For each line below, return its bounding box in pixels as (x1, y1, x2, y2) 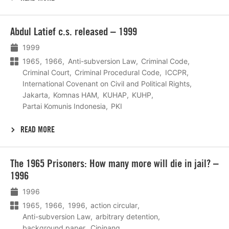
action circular (90, 201, 138, 210)
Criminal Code (141, 56, 188, 65)
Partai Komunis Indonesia (22, 101, 106, 110)
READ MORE (20, 124, 55, 135)
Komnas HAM (53, 90, 98, 99)
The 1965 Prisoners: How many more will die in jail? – (10, 157, 219, 170)
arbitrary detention (96, 212, 158, 221)
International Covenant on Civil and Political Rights (22, 79, 190, 88)
